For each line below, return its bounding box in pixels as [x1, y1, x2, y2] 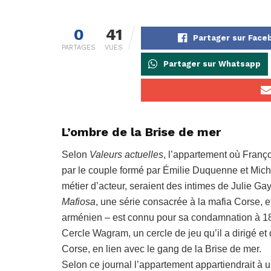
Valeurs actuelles [90, 149, 163, 160]
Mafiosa [62, 197, 96, 207]
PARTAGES [62, 44, 96, 52]
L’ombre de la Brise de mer [62, 125, 221, 140]
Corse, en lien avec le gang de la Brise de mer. [62, 244, 261, 255]
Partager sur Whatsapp [163, 59, 261, 69]
